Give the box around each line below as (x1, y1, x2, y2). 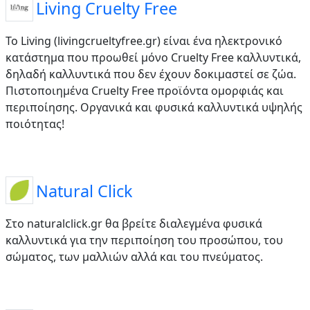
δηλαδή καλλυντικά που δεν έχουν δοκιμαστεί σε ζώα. (6, 66, 296, 82)
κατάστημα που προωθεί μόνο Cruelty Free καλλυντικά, (6, 49, 301, 65)
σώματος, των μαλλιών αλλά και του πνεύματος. (6, 248, 263, 264)
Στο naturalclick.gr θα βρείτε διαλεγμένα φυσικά (6, 215, 262, 231)
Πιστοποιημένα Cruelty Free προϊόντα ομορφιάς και (6, 82, 284, 98)
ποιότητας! (6, 116, 64, 131)
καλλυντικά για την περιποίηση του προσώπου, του (6, 232, 283, 248)
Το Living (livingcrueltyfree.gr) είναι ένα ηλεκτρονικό (6, 33, 282, 48)
